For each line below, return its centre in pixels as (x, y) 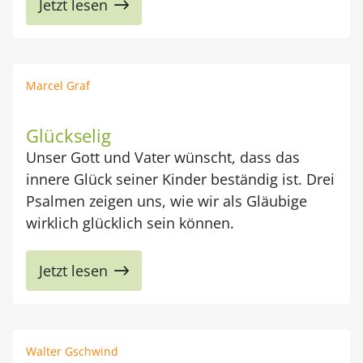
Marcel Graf (58, 85)
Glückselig (68, 135)
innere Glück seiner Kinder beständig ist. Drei (180, 179)
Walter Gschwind (72, 351)
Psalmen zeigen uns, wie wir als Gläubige (167, 201)
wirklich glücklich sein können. (130, 223)
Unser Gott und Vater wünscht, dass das (163, 157)
